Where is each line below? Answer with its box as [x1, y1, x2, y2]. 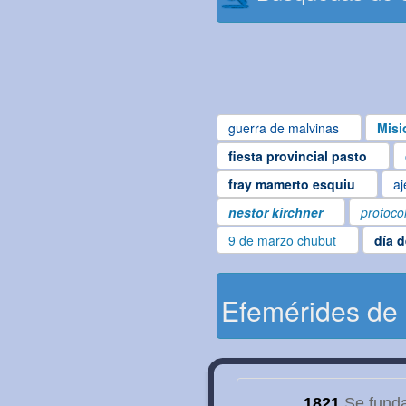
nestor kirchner [228, 203, 323, 222]
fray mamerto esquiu [228, 175, 355, 194]
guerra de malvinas [228, 119, 339, 138]
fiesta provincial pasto [228, 147, 367, 166]
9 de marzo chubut [228, 231, 336, 250]
